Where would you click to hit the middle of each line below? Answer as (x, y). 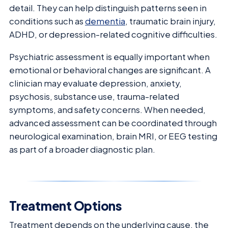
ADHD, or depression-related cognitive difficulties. (113, 34)
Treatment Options (66, 206)
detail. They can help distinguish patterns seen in (108, 8)
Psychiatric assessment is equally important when (109, 57)
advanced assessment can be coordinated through (113, 123)
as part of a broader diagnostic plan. (82, 149)
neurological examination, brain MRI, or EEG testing (113, 136)
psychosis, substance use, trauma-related (94, 96)
